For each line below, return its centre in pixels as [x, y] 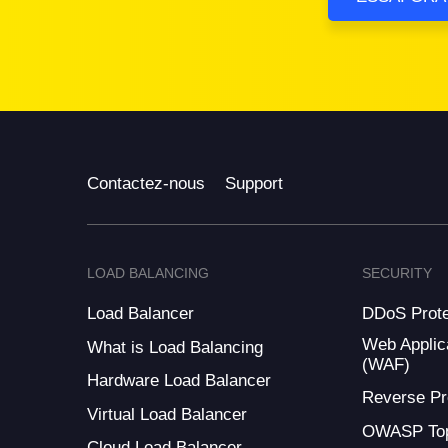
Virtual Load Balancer [167, 414]
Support [254, 183]
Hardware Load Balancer [179, 381]
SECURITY [396, 273]
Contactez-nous [146, 183]
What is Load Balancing [175, 347]
